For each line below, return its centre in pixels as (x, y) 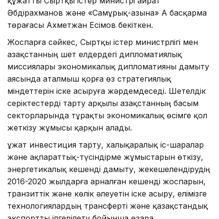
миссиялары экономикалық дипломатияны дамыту (108, 66)
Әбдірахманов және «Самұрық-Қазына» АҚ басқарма (107, 12)
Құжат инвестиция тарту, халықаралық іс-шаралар (106, 144)
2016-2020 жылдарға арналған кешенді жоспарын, (107, 181)
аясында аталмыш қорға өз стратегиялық (89, 78)
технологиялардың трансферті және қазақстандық (108, 206)
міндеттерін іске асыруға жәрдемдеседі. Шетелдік (107, 91)
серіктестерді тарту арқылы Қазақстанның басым (103, 103)
